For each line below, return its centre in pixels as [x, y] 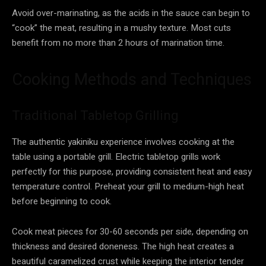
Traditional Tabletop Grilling [95, 115]
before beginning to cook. [62, 201]
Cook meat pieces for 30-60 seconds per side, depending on [130, 231]
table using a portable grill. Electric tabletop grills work [116, 156]
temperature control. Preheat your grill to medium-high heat [128, 186]
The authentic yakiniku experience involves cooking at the [123, 142]
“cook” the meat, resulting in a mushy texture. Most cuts [121, 28]
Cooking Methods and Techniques [132, 79]
